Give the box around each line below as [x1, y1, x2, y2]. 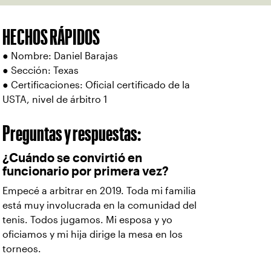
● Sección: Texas [2, 65, 79, 76]
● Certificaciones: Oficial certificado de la [2, 80, 190, 90]
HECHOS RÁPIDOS [2, 29, 100, 45]
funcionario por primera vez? [2, 167, 169, 175]
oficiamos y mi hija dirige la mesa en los [2, 229, 183, 240]
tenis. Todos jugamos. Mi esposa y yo [2, 215, 172, 225]
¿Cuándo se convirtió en [2, 154, 142, 162]
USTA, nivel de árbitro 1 [2, 94, 107, 105]
